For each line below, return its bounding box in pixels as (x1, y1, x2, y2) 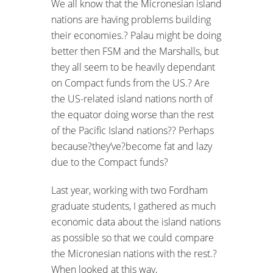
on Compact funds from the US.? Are (51, 76, 210, 90)
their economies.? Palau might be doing (51, 29, 221, 43)
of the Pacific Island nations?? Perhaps (51, 124, 214, 138)
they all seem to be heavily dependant (51, 60, 215, 74)
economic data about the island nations (51, 215, 221, 229)
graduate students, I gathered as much (51, 199, 216, 213)
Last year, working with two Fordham (51, 183, 208, 197)
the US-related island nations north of (51, 92, 213, 106)
